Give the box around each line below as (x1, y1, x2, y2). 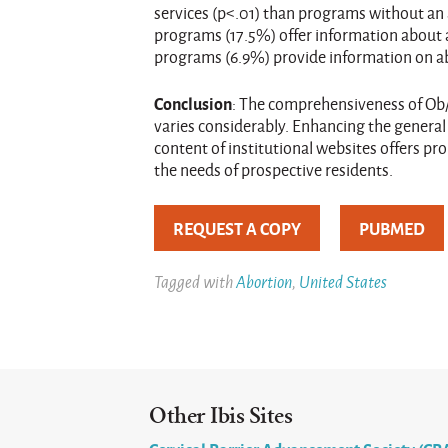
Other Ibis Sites (149, 402, 293, 429)
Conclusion (154, 91, 233, 116)
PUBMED (359, 216, 426, 241)
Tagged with (154, 269, 237, 293)
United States (299, 269, 388, 293)
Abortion (236, 269, 293, 293)
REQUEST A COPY (173, 216, 302, 241)
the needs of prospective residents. (154, 158, 394, 182)
